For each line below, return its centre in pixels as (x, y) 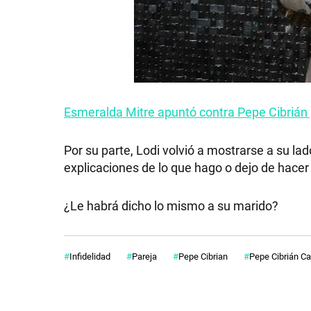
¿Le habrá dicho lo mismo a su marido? (171, 205)
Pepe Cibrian (203, 256)
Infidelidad (90, 256)
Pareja (144, 256)
